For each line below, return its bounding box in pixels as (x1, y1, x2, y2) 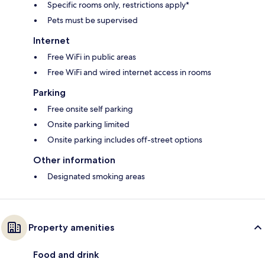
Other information (33, 154, 115, 166)
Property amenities (28, 222, 114, 234)
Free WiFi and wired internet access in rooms (47, 67, 211, 78)
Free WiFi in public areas (47, 51, 136, 63)
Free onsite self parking (47, 104, 133, 115)
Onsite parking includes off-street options (47, 134, 202, 146)
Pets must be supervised (47, 15, 138, 26)
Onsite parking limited (47, 119, 130, 130)
